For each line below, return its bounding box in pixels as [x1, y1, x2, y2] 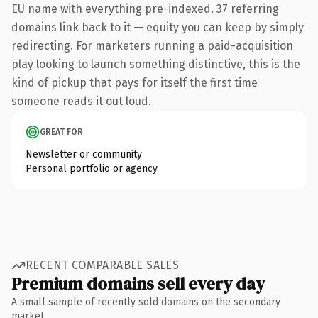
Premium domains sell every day [11, 271, 265, 295]
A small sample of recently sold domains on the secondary [11, 295, 280, 308]
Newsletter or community [26, 148, 142, 160]
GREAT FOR [40, 126, 83, 137]
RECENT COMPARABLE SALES [26, 258, 180, 272]
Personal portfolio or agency [26, 162, 158, 175]
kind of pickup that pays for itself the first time [11, 75, 258, 89]
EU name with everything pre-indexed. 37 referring [11, 1, 279, 16]
